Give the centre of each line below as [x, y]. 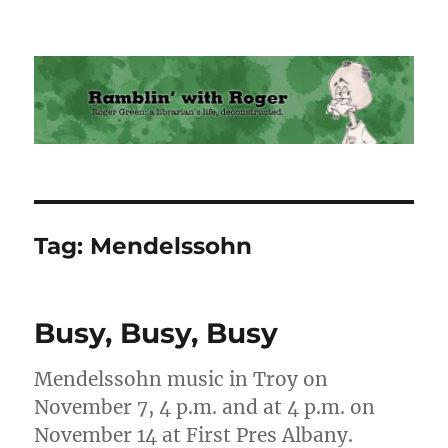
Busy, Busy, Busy [156, 333]
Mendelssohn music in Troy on [181, 379]
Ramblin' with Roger [158, 56]
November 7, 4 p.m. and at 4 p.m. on [205, 407]
